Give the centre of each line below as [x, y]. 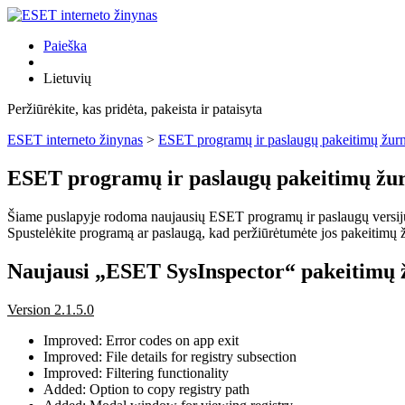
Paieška [65, 46]
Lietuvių [67, 78]
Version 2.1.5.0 [51, 309]
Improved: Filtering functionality [136, 372]
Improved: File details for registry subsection [170, 356]
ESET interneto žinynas [75, 140]
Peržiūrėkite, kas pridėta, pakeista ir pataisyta [135, 109]
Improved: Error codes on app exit [141, 340]
